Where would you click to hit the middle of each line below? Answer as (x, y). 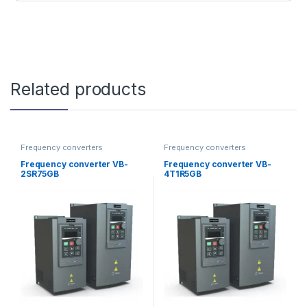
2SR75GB (40, 174)
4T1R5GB (183, 174)
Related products (78, 89)
